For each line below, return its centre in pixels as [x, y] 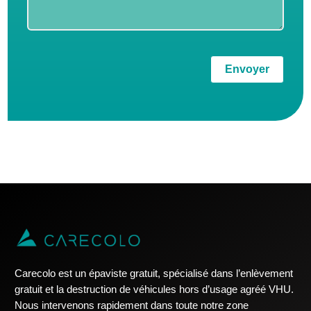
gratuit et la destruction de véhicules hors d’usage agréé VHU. [154, 289]
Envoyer [247, 69]
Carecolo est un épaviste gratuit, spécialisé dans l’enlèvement [154, 274]
